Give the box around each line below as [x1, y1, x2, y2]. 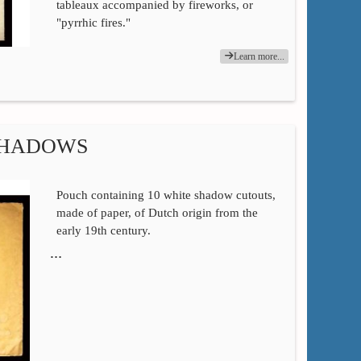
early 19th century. [56, 223, 151, 237]
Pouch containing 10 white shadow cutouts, [56, 188, 276, 201]
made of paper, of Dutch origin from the [56, 205, 258, 219]
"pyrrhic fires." [56, 16, 131, 30]
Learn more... [234, 50, 285, 62]
